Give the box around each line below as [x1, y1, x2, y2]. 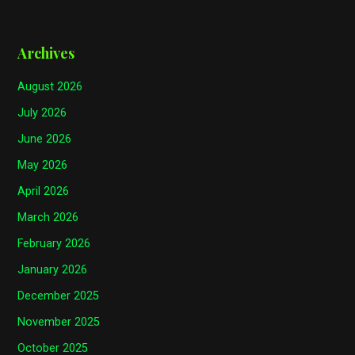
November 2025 [17, 315, 101, 330]
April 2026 [17, 185, 70, 199]
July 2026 [17, 106, 67, 120]
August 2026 [17, 80, 83, 94]
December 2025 [17, 289, 100, 303]
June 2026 [17, 132, 72, 147]
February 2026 [17, 237, 91, 251]
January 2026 [17, 263, 88, 277]
